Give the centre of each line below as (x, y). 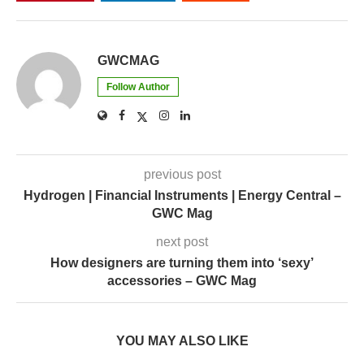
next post (182, 241)
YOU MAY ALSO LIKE (182, 340)
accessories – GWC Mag (182, 280)
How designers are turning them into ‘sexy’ (182, 262)
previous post (182, 174)
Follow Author (138, 87)
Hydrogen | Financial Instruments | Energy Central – (182, 195)
